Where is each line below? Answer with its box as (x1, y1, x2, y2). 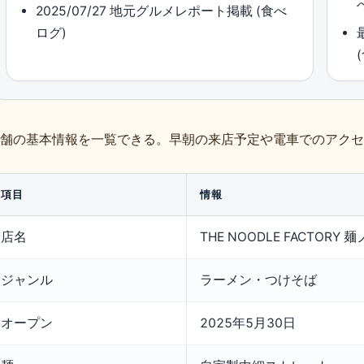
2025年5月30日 (200, 315, 296, 331)
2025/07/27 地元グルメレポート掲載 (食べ (36, 3, 288, 19)
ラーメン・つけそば (200, 272, 317, 288)
